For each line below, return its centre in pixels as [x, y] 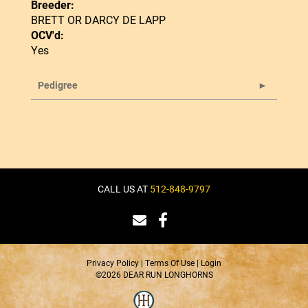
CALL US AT [124, 189]
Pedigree [58, 85]
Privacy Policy [113, 263]
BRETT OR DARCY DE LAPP [98, 20]
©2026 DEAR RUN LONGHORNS [154, 275]
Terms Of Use [170, 263]
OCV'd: [47, 35]
